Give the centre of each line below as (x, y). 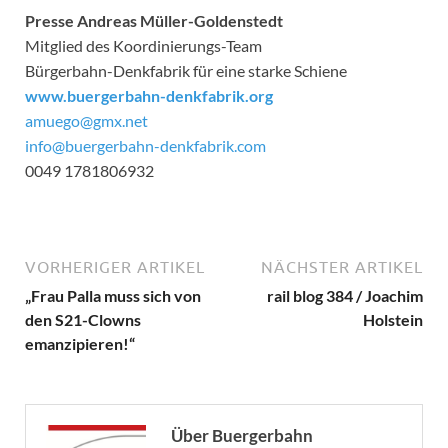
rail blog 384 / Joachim (345, 295)
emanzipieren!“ (80, 343)
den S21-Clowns (83, 319)
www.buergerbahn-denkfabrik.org (149, 95)
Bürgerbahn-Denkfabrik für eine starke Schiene (186, 70)
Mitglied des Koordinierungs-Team (143, 45)
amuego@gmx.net (86, 120)
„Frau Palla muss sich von (113, 295)
